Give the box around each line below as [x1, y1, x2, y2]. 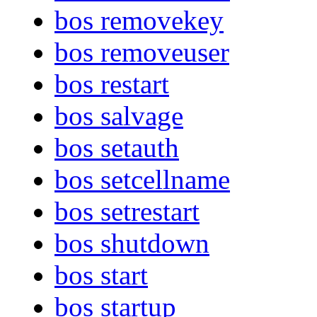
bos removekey [54, 5, 224, 36]
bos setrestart [54, 196, 200, 227]
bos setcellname [54, 164, 230, 195]
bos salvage [54, 100, 183, 132]
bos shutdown [54, 228, 209, 259]
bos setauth [54, 132, 179, 163]
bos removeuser [54, 37, 229, 68]
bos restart [54, 69, 169, 100]
